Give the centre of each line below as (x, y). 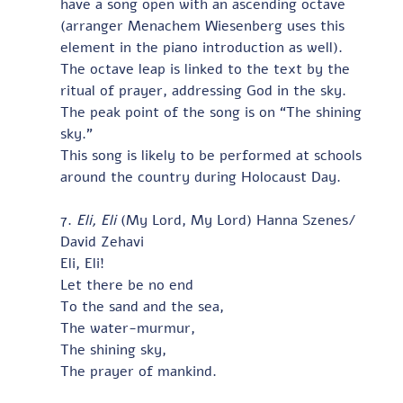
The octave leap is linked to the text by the (207, 69)
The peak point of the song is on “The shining (213, 112)
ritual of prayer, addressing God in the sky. (207, 90)
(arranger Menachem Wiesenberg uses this (204, 26)
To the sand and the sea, (142, 306)
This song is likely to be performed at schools (213, 155)
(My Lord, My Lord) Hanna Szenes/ (238, 220)
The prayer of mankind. (138, 371)
